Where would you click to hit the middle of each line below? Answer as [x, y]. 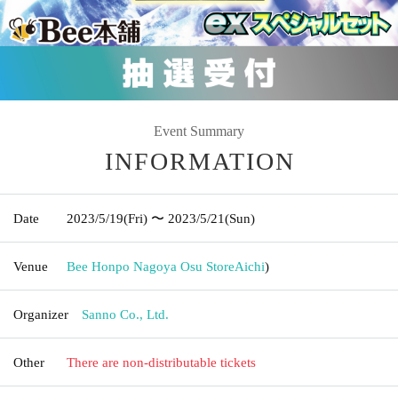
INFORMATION [200, 161]
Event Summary [199, 131]
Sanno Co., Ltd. [125, 314]
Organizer [41, 314]
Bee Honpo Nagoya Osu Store [151, 266]
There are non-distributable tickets [161, 362]
